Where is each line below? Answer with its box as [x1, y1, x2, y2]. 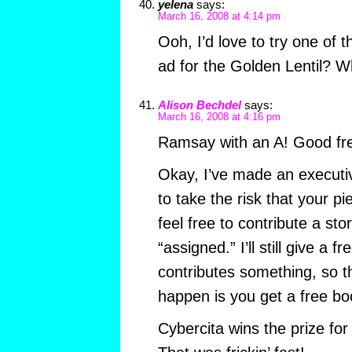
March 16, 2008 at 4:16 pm [157, 111, 280, 123]
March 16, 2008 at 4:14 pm [157, 10, 280, 22]
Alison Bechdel [157, 97, 241, 112]
